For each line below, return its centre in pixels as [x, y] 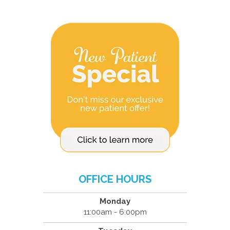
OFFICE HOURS [115, 179]
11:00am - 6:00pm [115, 212]
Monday [115, 202]
